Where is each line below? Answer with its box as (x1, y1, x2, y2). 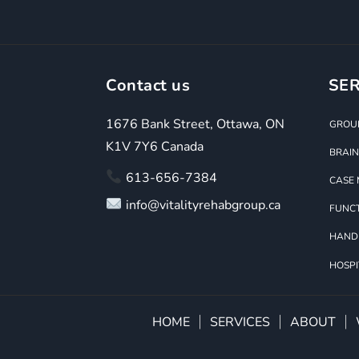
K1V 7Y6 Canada (106, 138, 204, 155)
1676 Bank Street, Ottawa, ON (106, 115, 284, 133)
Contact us (106, 75, 190, 96)
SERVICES (209, 313, 270, 331)
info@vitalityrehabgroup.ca (122, 196, 280, 214)
